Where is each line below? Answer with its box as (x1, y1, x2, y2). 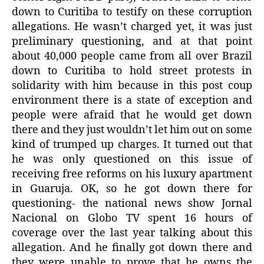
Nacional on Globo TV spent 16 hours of (12, 212, 252, 226)
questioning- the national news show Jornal (12, 197, 252, 211)
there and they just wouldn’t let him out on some (12, 123, 252, 137)
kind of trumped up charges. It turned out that (12, 138, 252, 152)
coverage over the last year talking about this (12, 226, 252, 240)
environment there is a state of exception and (12, 94, 252, 108)
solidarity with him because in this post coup (12, 79, 252, 93)
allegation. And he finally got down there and (12, 241, 252, 255)
